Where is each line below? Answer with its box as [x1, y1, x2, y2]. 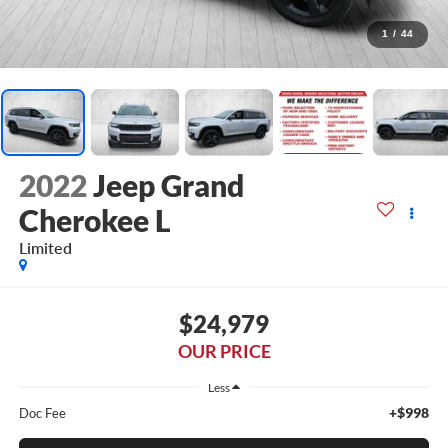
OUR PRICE [177, 339, 271, 362]
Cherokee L [18, 202, 171, 239]
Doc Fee [18, 405, 66, 422]
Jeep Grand [92, 167, 244, 204]
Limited [18, 238, 72, 258]
